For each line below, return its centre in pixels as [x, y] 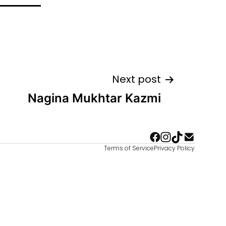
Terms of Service [129, 148]
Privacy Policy [174, 148]
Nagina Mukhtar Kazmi [94, 98]
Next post [136, 79]
